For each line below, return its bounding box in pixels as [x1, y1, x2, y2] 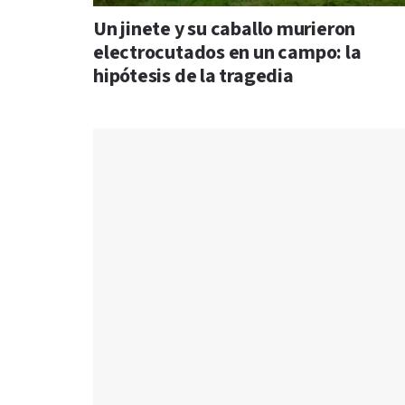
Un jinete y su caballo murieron [93, 16, 356, 43]
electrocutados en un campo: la [93, 40, 362, 67]
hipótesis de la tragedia [93, 63, 294, 90]
